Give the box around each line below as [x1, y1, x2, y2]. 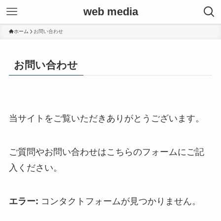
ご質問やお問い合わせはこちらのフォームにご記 [8, 147, 204, 157]
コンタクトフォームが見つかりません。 [38, 196, 201, 207]
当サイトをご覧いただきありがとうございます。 [8, 113, 204, 124]
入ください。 [8, 163, 62, 173]
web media [83, 5, 138, 18]
